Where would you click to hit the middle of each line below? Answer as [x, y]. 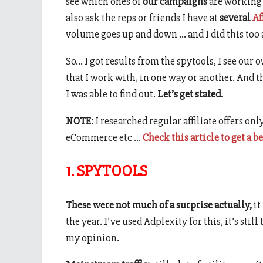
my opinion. [92, 238]
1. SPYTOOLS [107, 171]
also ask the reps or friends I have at [143, 17]
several [236, 17]
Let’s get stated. [190, 94]
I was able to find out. [112, 94]
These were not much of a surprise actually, [159, 205]
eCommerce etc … [104, 137]
